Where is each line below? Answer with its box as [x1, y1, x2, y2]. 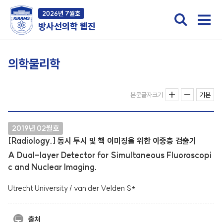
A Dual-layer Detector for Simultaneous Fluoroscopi [8, 150, 212, 160]
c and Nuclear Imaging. [8, 162, 98, 172]
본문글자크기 [130, 91, 163, 99]
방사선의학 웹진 [38, 21, 96, 32]
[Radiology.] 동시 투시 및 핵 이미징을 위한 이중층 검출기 [8, 136, 197, 146]
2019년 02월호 [12, 123, 59, 133]
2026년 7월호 [42, 9, 80, 17]
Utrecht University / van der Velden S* [8, 183, 136, 193]
